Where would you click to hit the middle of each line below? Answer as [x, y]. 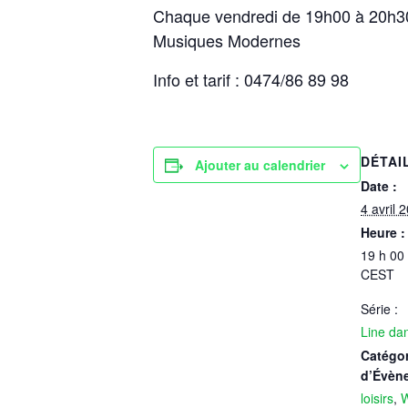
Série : [379, 309]
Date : [379, 186]
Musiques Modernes [227, 40]
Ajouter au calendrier [260, 165]
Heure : [383, 232]
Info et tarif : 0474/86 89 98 [251, 79]
